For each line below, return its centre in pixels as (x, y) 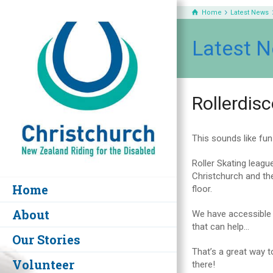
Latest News (250, 12)
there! (204, 264)
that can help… (221, 227)
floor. (202, 189)
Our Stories (46, 239)
